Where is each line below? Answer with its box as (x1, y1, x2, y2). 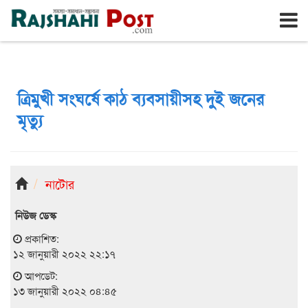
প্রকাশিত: (22, 231, 59, 245)
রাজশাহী (22, 3, 54, 16)
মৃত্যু (17, 108, 43, 131)
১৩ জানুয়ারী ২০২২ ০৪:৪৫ (13, 283, 117, 298)
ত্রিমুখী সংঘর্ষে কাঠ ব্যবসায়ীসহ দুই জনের (17, 87, 264, 110)
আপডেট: (22, 268, 58, 283)
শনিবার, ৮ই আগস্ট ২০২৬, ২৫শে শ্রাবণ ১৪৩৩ (63, 6, 197, 15)
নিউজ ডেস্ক (15, 208, 56, 223)
